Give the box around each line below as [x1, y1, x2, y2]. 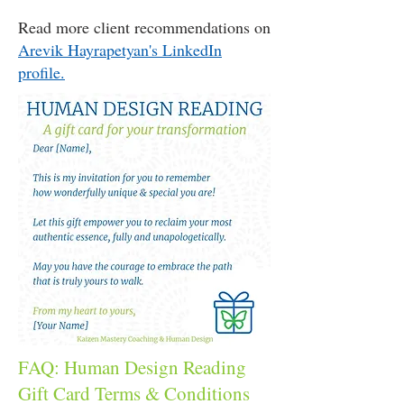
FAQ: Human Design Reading [18, 354, 246, 380]
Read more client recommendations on [18, 16, 271, 38]
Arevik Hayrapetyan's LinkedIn [18, 39, 222, 60]
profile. [18, 61, 65, 83]
